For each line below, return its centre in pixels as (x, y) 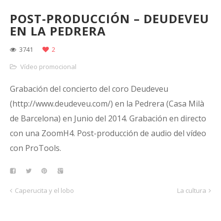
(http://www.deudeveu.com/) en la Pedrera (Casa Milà (107, 104)
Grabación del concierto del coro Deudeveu (89, 89)
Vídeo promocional (48, 67)
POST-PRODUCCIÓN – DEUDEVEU (110, 18)
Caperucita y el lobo (44, 190)
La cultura (192, 190)
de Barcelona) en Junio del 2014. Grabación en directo (108, 118)
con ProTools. (36, 148)
